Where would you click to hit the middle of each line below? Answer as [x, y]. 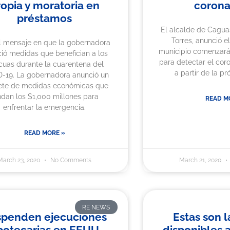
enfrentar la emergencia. [45, 108]
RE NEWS [96, 207]
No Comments [70, 160]
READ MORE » [44, 133]
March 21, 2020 [201, 160]
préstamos [45, 18]
